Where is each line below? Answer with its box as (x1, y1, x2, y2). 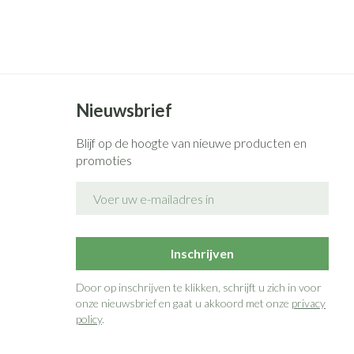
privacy (291, 296, 326, 310)
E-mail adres (74, 181, 148, 196)
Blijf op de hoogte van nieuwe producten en (75, 135, 307, 150)
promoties (75, 153, 132, 168)
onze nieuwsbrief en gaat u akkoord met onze (75, 296, 292, 310)
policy (75, 312, 102, 326)
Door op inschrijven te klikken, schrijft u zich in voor (75, 281, 322, 294)
